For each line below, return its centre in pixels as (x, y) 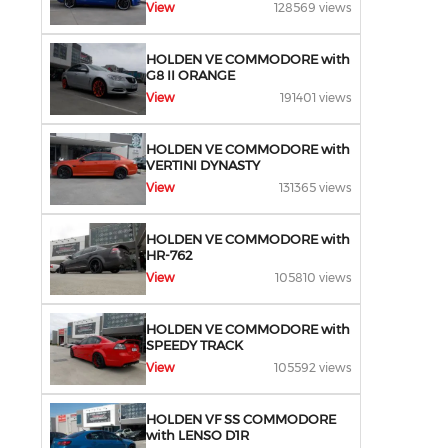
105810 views (313, 277)
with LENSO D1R (197, 435)
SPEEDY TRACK (194, 345)
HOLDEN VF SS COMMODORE (241, 419)
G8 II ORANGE (190, 75)
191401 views (316, 97)
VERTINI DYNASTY (203, 165)
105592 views (313, 367)
